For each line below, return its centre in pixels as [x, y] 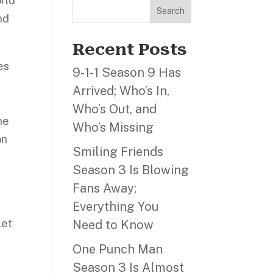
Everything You [116, 207]
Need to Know [113, 225]
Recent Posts [130, 49]
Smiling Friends [118, 152]
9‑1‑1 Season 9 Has [127, 73]
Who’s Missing [113, 127]
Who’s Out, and [115, 109]
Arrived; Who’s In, [121, 91]
